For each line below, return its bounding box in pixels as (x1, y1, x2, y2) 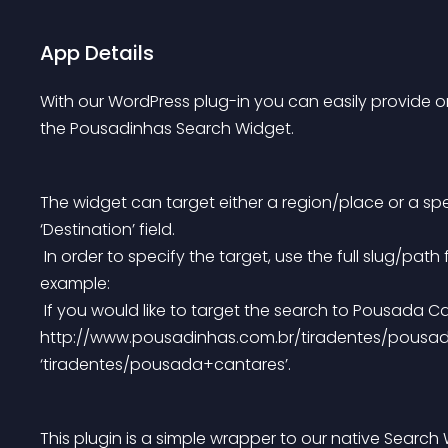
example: (40, 272, 110, 295)
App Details (40, 39, 154, 67)
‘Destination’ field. (40, 218, 175, 241)
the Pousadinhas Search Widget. (40, 117, 294, 140)
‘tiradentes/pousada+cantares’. (40, 353, 291, 376)
